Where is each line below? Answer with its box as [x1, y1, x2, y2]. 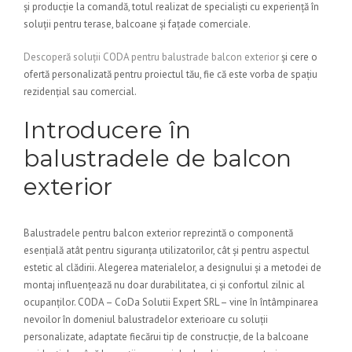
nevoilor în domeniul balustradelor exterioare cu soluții [24, 313, 268, 326]
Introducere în [24, 115, 191, 145]
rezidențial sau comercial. [24, 85, 137, 98]
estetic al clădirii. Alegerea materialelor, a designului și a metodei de [24, 261, 321, 274]
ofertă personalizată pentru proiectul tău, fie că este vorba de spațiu [24, 68, 317, 81]
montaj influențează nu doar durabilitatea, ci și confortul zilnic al [24, 278, 305, 291]
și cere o [279, 50, 317, 64]
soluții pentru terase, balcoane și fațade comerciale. [24, 17, 251, 31]
